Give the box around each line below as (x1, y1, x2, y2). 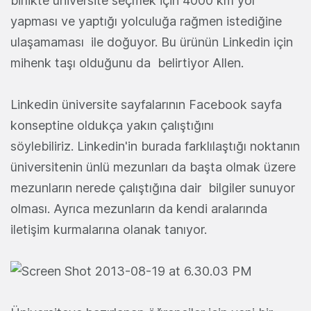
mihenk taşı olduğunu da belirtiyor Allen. (10, 56, 244, 71)
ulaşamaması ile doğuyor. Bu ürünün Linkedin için (10, 35, 293, 50)
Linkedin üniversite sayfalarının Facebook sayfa (10, 97, 282, 112)
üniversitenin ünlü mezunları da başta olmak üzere (10, 160, 296, 175)
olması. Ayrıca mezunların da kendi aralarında (10, 201, 267, 217)
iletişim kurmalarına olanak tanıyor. (10, 222, 207, 237)
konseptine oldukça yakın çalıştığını (10, 118, 214, 133)
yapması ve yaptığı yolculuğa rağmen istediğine (10, 14, 282, 29)
